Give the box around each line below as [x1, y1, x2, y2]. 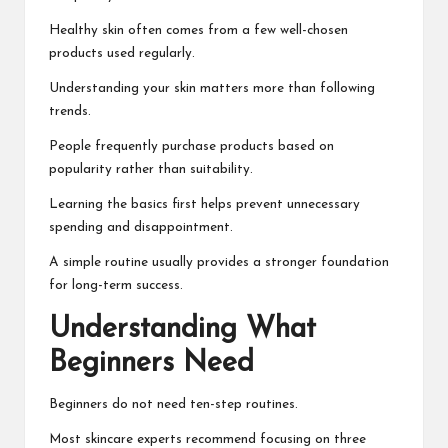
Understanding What [49, 315, 316, 345]
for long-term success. [49, 279, 183, 293]
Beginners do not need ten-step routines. [49, 398, 298, 412]
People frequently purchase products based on [49, 140, 334, 154]
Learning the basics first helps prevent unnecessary [49, 198, 360, 212]
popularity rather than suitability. [49, 163, 253, 177]
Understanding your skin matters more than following [49, 82, 375, 96]
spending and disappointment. [49, 221, 233, 235]
